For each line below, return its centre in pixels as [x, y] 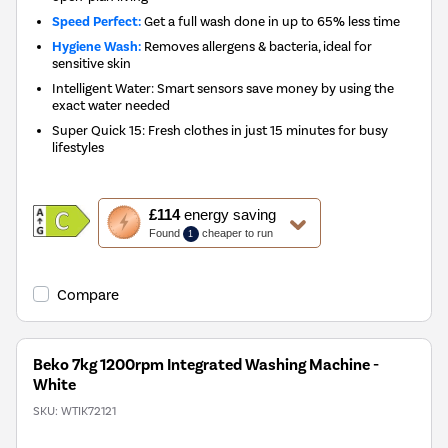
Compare [88, 295]
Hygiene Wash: [97, 47]
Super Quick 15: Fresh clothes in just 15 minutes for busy [220, 130]
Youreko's [132, 289]
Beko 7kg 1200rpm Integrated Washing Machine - [206, 365]
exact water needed [111, 105]
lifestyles [78, 147]
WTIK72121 [88, 411]
